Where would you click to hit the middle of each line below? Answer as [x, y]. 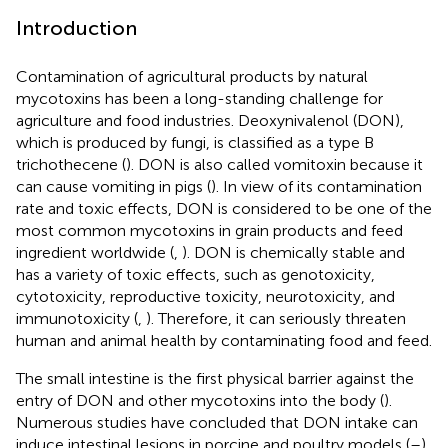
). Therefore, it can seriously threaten [276, 318]
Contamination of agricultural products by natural [192, 76]
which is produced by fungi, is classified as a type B [195, 142]
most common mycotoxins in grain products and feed [209, 230]
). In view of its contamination [316, 186]
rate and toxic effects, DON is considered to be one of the [224, 208]
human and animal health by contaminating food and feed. [224, 340]
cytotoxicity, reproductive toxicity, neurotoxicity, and [205, 296]
